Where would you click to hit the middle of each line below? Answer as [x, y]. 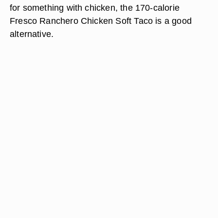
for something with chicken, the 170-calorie [95, 8]
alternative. [32, 34]
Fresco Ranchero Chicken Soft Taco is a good [101, 21]
